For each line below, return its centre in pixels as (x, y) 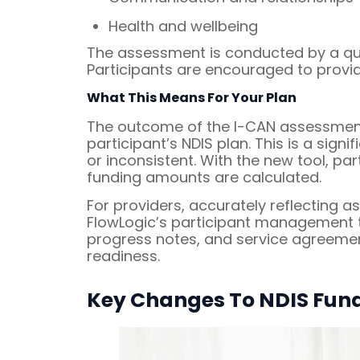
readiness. (123, 256)
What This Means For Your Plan (191, 97)
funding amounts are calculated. (204, 177)
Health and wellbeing (183, 27)
